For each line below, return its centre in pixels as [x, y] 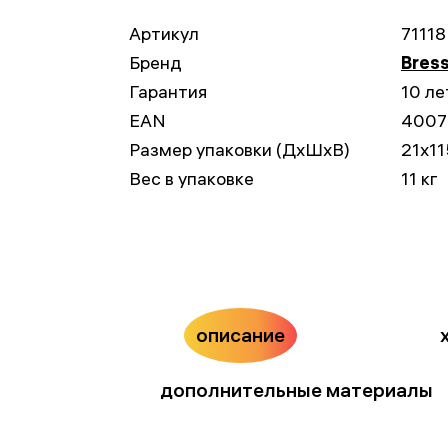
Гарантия [168, 91]
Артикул [164, 33]
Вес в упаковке [191, 178]
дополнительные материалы [296, 390]
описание [240, 335]
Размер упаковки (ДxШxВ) [239, 149]
